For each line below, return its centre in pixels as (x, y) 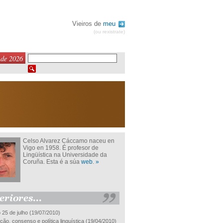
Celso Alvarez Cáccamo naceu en (69, 141)
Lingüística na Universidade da (65, 155)
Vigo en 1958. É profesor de (61, 148)
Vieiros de (88, 24)
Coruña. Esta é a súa (52, 162)
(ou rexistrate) (109, 32)
